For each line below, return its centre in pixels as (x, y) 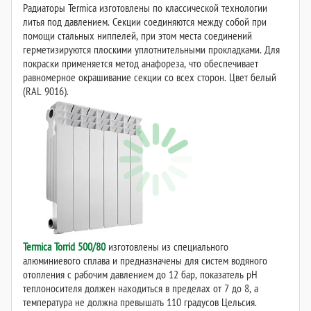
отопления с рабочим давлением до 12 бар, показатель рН (140, 275)
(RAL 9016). (46, 91)
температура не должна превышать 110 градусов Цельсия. (140, 302)
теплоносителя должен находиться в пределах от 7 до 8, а (141, 288)
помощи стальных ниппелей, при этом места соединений (137, 36)
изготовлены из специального (167, 247)
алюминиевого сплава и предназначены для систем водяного (145, 261)
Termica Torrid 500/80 (64, 247)
